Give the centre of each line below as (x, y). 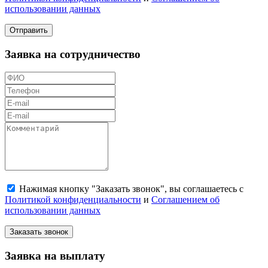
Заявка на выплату (55, 256)
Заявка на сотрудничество (73, 54)
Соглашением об (185, 200)
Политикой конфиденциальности (73, 200)
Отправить (29, 30)
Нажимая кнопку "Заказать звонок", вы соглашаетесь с (131, 189)
